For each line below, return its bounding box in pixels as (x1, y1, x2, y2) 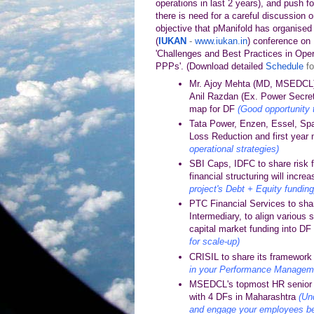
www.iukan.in (195, 36, 247, 46)
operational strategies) (189, 143, 279, 154)
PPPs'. (156, 61, 186, 71)
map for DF (189, 103, 238, 114)
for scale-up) (189, 236, 240, 247)
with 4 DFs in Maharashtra (189, 291, 299, 302)
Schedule (266, 61, 303, 71)
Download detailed (189, 61, 266, 71)
